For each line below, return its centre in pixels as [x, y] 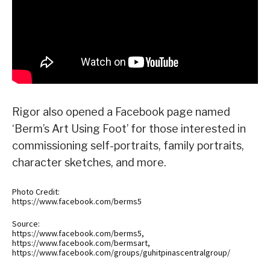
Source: [26, 224]
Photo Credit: [36, 192]
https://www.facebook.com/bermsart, [81, 243]
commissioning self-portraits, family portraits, [128, 146]
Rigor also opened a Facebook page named [121, 112]
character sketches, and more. [89, 163]
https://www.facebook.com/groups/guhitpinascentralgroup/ [121, 253]
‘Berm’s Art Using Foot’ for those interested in [129, 129]
